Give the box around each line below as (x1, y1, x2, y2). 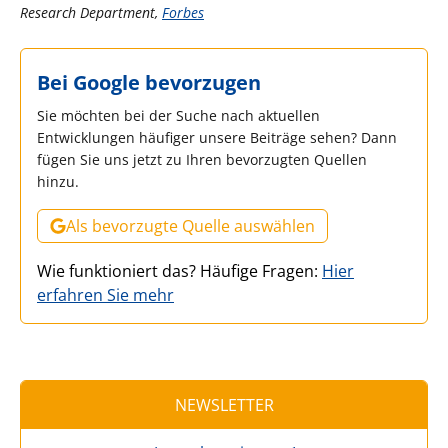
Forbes (162, 2, 204, 22)
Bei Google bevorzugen (37, 68, 261, 96)
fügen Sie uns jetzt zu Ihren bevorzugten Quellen (37, 149, 367, 169)
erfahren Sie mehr (37, 283, 174, 306)
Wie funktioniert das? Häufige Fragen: (37, 259, 322, 282)
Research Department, (20, 2, 162, 22)
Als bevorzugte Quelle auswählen (66, 214, 315, 237)
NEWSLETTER (174, 393, 274, 416)
